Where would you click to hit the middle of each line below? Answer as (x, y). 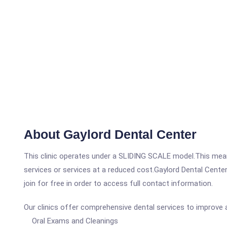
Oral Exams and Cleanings (71, 221)
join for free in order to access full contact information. (118, 183)
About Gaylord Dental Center (110, 134)
